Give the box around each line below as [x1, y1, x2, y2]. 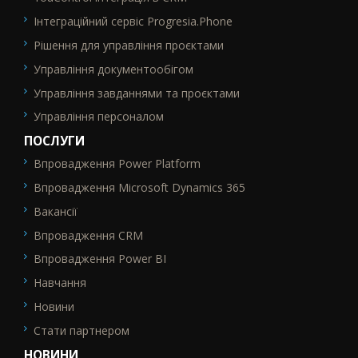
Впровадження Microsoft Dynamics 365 [34, 179, 245, 195]
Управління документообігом [34, 61, 193, 77]
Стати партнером [34, 322, 129, 338]
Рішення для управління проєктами [34, 37, 224, 53]
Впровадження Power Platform [34, 156, 201, 172]
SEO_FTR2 [24, 161, 75, 178]
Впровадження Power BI [34, 251, 166, 267]
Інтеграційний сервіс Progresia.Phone [34, 14, 233, 30]
